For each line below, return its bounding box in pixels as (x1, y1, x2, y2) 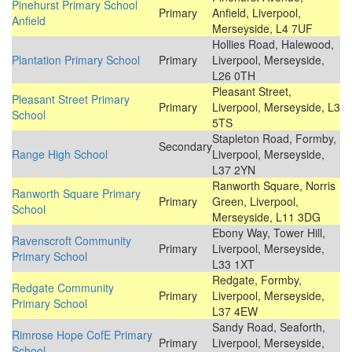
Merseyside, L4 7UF (212, 20, 313, 37)
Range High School (12, 146, 108, 163)
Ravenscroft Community (12, 233, 131, 249)
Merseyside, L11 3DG (212, 209, 321, 225)
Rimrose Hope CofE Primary (12, 327, 152, 343)
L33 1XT (212, 256, 255, 273)
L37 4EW (212, 303, 258, 320)
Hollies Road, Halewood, (212, 36, 334, 53)
